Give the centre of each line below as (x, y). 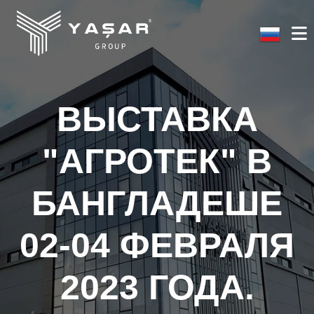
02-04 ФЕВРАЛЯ (157, 245)
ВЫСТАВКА (157, 119)
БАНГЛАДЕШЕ (157, 203)
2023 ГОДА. (157, 287)
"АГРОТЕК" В (157, 161)
